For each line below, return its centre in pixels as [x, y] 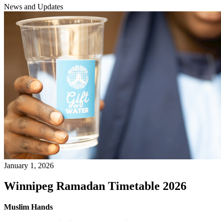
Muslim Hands [28, 207]
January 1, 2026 [29, 165]
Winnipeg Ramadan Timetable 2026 [95, 186]
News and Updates [34, 6]
